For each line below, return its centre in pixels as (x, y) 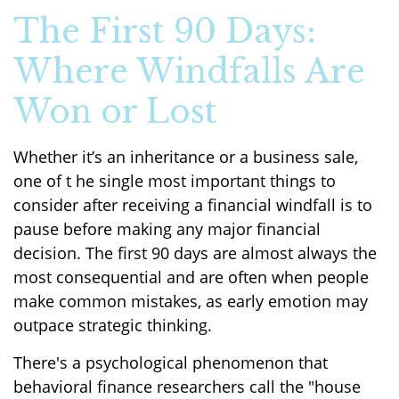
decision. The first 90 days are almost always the (195, 252)
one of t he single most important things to (175, 180)
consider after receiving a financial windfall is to (193, 204)
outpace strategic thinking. (113, 325)
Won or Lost (115, 111)
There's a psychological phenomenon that (171, 362)
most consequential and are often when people (191, 277)
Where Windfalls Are (189, 71)
